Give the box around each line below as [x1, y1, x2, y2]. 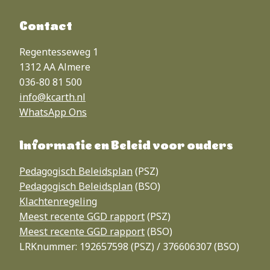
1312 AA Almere [19, 60, 90, 74]
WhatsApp [19, 105, 66, 119]
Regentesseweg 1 [19, 45, 98, 59]
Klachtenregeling [19, 195, 97, 209]
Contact [19, 21, 72, 34]
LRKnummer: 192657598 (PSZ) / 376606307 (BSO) [19, 240, 239, 254]
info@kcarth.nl [19, 90, 86, 104]
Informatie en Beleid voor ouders [19, 140, 233, 153]
